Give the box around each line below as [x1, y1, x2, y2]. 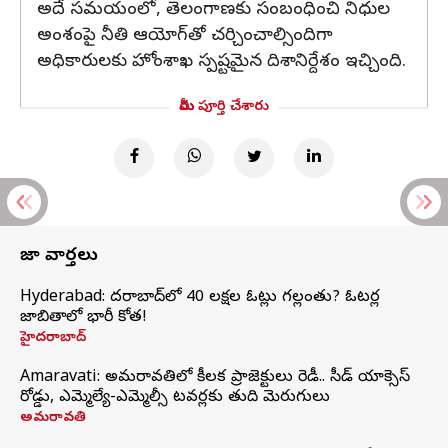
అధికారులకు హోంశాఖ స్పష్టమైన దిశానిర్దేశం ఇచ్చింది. [37, 50, 406, 75]
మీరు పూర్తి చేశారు [179, 98, 269, 117]
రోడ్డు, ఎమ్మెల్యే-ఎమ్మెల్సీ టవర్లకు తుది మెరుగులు [20, 387, 330, 409]
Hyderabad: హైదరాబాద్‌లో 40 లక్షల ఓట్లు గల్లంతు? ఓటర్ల [20, 287, 380, 309]
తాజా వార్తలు [20, 244, 98, 269]
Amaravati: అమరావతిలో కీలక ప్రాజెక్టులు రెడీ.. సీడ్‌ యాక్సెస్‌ [20, 367, 410, 389]
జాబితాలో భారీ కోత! [20, 307, 147, 329]
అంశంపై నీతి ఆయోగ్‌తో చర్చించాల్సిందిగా [37, 24, 333, 49]
